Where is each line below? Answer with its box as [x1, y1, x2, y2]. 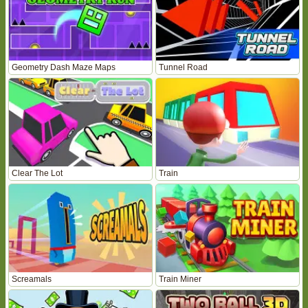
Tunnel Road [159, 62, 208, 72]
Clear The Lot [12, 168, 63, 178]
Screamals [12, 274, 52, 284]
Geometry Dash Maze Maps [12, 62, 115, 72]
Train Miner [159, 274, 201, 284]
